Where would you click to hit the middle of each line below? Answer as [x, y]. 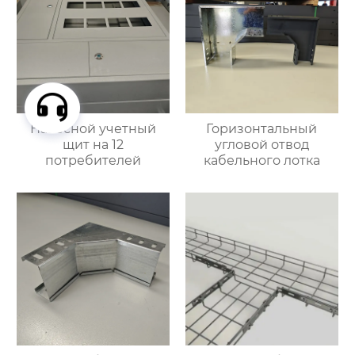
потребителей [94, 160]
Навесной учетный [94, 128]
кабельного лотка [261, 160]
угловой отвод [261, 144]
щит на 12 [94, 144]
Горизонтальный [262, 128]
